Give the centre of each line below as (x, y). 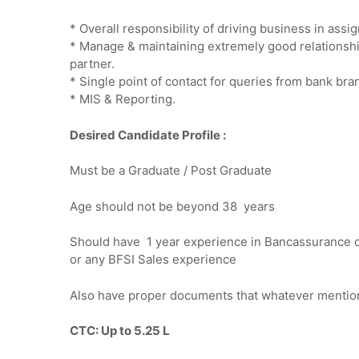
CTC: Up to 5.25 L (120, 331)
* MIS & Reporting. (123, 99)
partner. (92, 64)
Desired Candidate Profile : (148, 135)
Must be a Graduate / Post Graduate (171, 171)
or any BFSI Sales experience (153, 260)
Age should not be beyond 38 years (172, 206)
